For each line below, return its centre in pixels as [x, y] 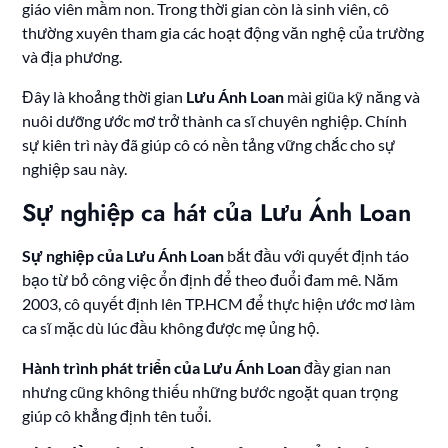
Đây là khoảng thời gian [104, 97]
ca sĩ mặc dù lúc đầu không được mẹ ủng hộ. [171, 328]
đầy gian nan [346, 368]
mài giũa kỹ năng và [352, 97]
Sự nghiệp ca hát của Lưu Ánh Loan [217, 213]
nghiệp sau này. [75, 169]
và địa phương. [72, 57]
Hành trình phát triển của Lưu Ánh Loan [162, 368]
